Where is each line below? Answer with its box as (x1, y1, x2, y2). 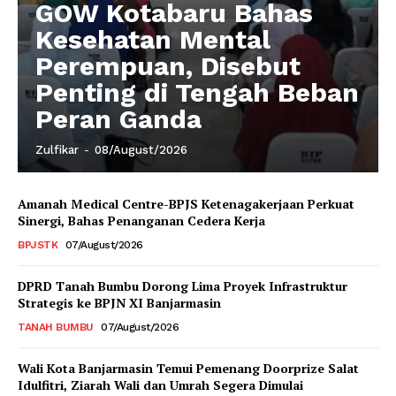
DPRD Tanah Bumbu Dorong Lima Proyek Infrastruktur (18, 277, 347, 294)
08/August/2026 (95, 142, 187, 156)
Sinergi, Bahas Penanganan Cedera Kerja (18, 211, 265, 229)
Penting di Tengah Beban (35, 76, 359, 108)
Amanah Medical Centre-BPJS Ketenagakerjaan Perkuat (18, 194, 354, 212)
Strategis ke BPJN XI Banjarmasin (18, 293, 221, 311)
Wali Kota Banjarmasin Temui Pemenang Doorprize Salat (18, 359, 359, 377)
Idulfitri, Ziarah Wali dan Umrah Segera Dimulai (18, 376, 303, 393)
